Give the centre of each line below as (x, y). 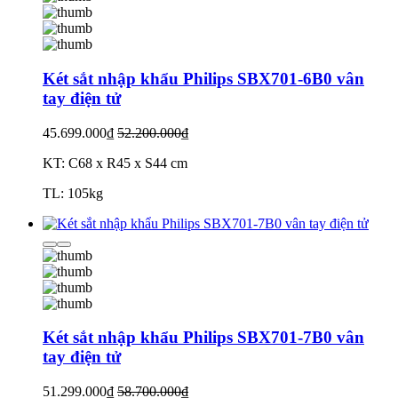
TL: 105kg (73, 193)
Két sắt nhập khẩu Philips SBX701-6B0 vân (203, 79)
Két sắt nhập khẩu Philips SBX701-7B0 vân (203, 338)
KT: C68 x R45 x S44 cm (115, 163)
